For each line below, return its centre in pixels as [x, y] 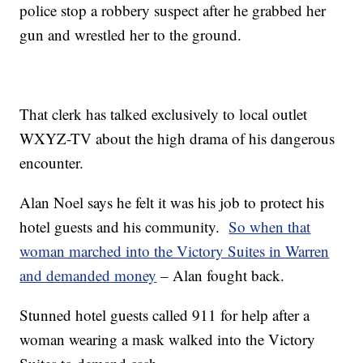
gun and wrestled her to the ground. [131, 35]
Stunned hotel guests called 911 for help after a [165, 315]
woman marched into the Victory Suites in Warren [175, 251]
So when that [270, 227]
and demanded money [88, 275]
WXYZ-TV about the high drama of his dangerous [177, 139]
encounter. [52, 163]
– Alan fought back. [221, 275]
